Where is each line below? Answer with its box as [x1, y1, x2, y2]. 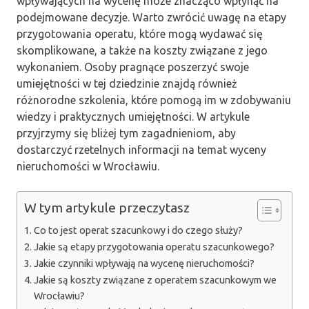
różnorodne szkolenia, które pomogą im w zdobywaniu [17, 93, 291, 106]
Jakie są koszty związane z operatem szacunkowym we [33, 274, 277, 286]
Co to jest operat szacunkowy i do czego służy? [33, 224, 243, 236]
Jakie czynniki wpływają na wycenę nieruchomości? [33, 257, 255, 269]
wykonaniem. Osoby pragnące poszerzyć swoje [17, 60, 249, 73]
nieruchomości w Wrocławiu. [17, 159, 159, 172]
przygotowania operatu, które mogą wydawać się [17, 27, 263, 40]
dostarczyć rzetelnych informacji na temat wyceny [17, 143, 266, 156]
